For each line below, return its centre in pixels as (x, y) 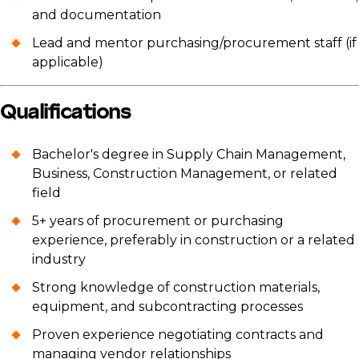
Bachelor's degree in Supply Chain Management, (189, 155)
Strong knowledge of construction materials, (176, 288)
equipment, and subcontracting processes (167, 307)
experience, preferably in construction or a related (194, 240)
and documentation (97, 14)
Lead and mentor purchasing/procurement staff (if (194, 42)
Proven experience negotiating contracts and (178, 335)
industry (59, 260)
